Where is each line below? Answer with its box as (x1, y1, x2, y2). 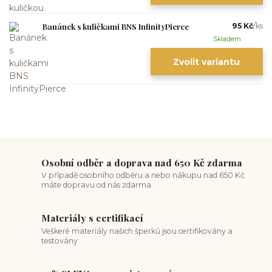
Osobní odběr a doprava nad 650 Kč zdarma (41, 155, 243, 169)
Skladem (213, 35, 242, 43)
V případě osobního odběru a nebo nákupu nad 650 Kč (41, 171, 245, 180)
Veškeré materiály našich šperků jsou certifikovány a (41, 226, 233, 236)
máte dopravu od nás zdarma (41, 180, 152, 190)
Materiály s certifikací (41, 211, 144, 225)
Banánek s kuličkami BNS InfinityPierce (42, 21, 189, 32)
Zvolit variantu (173, 56, 240, 67)
